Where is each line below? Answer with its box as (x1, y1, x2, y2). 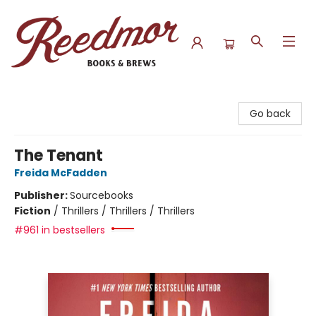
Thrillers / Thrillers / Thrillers (61, 204, 195, 218)
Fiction (14, 204, 51, 218)
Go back (250, 107, 291, 121)
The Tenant (14, 145, 103, 166)
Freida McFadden (14, 166, 107, 180)
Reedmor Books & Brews (11, 91, 128, 105)
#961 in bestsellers (14, 223, 105, 237)
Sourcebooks (70, 188, 133, 202)
